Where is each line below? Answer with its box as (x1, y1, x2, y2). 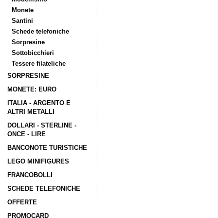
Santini (12, 17, 33, 24)
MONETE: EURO (7, 86, 56, 93)
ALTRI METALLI (7, 108, 54, 115)
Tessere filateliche (12, 60, 66, 67)
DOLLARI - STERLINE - (7, 122, 76, 129)
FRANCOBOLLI (7, 171, 53, 179)
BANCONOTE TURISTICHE (7, 144, 87, 151)
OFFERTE (7, 199, 37, 206)
